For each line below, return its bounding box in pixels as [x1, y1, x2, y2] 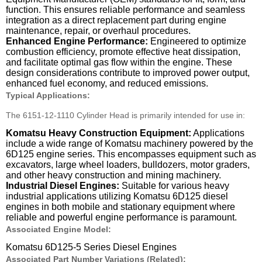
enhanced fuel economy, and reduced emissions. [6, 78, 208, 89]
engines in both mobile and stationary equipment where [6, 201, 235, 212]
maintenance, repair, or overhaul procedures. [6, 26, 191, 36]
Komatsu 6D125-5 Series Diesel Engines [6, 242, 177, 252]
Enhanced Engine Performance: [6, 36, 148, 47]
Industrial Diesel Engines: [6, 180, 119, 191]
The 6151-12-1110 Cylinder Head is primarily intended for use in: [6, 110, 245, 120]
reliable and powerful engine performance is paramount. [6, 212, 237, 222]
